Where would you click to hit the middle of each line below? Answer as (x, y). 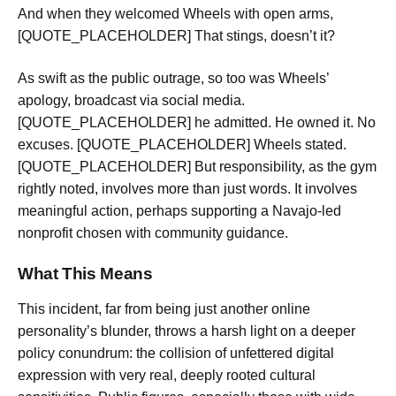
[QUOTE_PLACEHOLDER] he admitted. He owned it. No (197, 122)
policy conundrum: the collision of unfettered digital (176, 354)
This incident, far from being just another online (164, 309)
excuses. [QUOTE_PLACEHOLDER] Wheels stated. (182, 144)
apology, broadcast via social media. (131, 100)
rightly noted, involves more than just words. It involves (187, 188)
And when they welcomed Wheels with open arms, (175, 14)
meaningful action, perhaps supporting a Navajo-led (179, 210)
